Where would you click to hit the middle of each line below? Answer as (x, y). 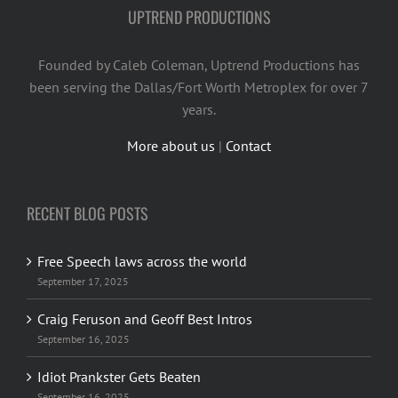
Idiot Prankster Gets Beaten (119, 376)
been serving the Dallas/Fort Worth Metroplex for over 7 (199, 87)
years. (199, 109)
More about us (171, 145)
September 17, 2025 (83, 281)
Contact (248, 145)
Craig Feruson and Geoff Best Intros (145, 318)
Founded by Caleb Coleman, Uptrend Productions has (199, 64)
